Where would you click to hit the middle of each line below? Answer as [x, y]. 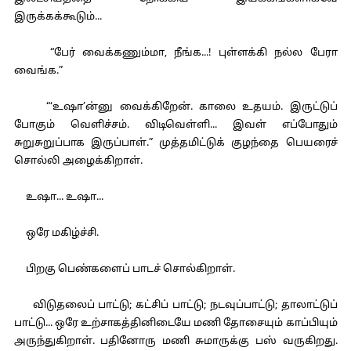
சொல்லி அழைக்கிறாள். [78, 161]
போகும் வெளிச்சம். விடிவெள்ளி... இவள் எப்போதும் [175, 125]
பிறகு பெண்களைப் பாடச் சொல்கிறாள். [124, 270]
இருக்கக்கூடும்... [58, 17]
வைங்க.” [38, 71]
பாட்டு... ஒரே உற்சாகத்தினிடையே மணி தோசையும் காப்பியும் [175, 324]
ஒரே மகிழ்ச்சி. [56, 233]
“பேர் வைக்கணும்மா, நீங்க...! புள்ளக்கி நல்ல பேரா [175, 53]
